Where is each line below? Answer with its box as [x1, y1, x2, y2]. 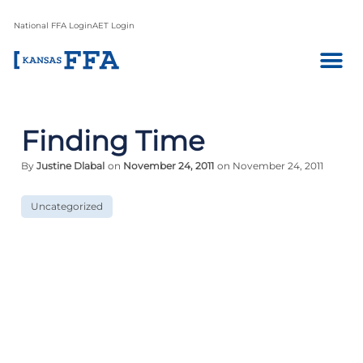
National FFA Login [14, 20, 92, 31]
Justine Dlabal [36, 160, 105, 172]
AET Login [92, 20, 135, 31]
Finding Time [21, 124, 205, 158]
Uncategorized [31, 200, 103, 212]
